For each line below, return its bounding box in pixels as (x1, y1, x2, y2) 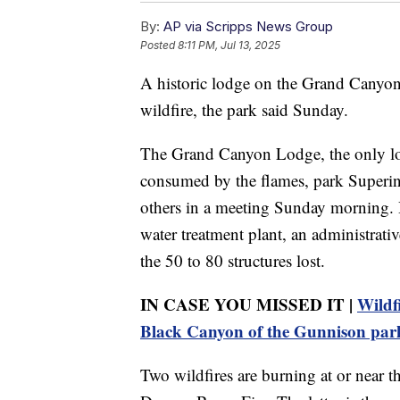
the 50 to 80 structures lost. (140, 249, 325, 272)
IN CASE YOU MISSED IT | (140, 292, 357, 317)
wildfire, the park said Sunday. (140, 98, 348, 121)
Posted (140, 38, 178, 53)
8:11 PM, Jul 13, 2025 (178, 38, 280, 53)
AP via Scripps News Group (163, 18, 333, 36)
